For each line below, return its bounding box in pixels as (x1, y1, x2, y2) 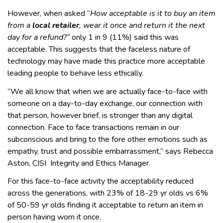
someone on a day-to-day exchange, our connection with (7, 98, 203, 109)
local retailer (32, 20, 79, 31)
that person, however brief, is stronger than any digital (7, 110, 193, 121)
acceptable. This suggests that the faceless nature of (7, 44, 190, 55)
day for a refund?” (7, 32, 72, 43)
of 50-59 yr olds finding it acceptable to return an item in (7, 200, 203, 211)
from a (7, 20, 32, 31)
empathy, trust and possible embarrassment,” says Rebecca (7, 145, 213, 157)
